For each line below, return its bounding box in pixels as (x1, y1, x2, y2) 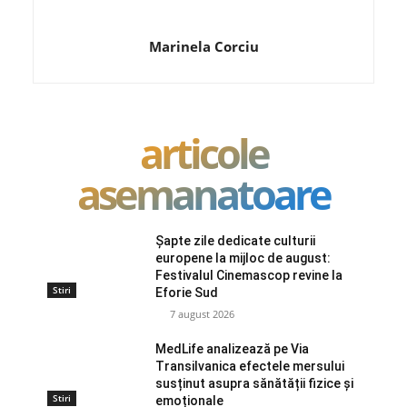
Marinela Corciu (148, 37, 259, 56)
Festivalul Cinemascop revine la (155, 268, 343, 283)
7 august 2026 (170, 307, 235, 322)
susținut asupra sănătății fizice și (155, 376, 354, 392)
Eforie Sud (155, 285, 219, 301)
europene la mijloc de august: (155, 251, 332, 266)
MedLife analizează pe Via (155, 342, 310, 357)
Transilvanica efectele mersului (155, 359, 345, 374)
